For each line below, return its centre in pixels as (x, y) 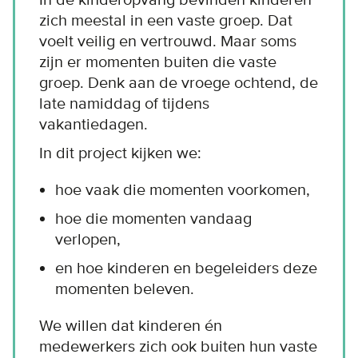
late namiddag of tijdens (124, 103)
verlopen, (88, 239)
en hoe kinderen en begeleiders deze (186, 268)
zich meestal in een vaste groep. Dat (166, 20)
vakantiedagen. (93, 124)
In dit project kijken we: (120, 153)
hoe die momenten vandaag (153, 219)
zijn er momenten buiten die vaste (158, 62)
